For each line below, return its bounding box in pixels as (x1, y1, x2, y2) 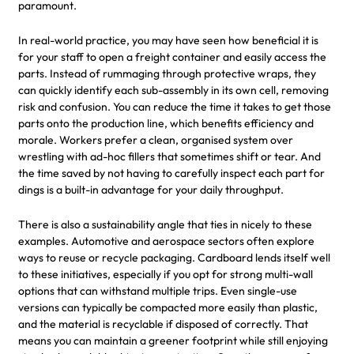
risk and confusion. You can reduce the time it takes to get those (18, 99, 331, 114)
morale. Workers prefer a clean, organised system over (18, 132, 293, 147)
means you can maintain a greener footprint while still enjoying (18, 333, 328, 348)
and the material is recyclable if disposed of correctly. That (18, 316, 308, 331)
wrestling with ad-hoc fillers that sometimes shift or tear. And (18, 149, 321, 164)
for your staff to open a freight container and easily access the (18, 49, 326, 64)
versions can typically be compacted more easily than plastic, (18, 299, 318, 314)
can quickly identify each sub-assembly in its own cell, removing (18, 82, 329, 97)
